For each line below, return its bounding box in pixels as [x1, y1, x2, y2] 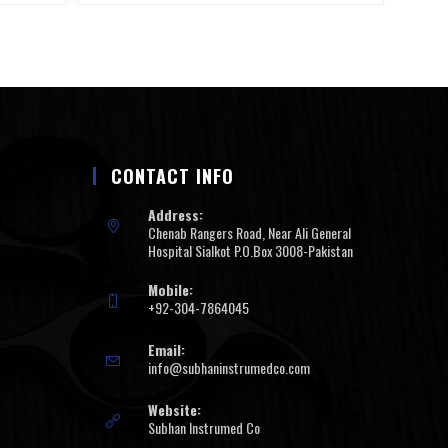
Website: [148, 399, 202, 421]
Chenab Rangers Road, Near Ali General [148, 222, 352, 244]
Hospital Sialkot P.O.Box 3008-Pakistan [148, 240, 354, 262]
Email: [148, 339, 186, 361]
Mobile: [148, 279, 194, 301]
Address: [148, 204, 204, 226]
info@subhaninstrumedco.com [148, 357, 311, 379]
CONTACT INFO [111, 163, 235, 190]
